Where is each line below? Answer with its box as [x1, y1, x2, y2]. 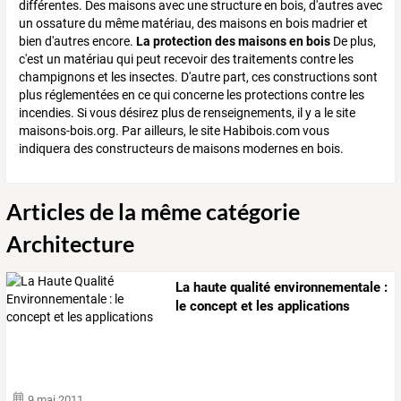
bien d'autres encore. [19, 34, 136, 49]
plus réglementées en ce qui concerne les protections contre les [19, 88, 364, 103]
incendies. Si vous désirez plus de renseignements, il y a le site [19, 106, 355, 121]
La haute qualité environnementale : [175, 279, 388, 296]
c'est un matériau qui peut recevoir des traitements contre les [19, 52, 354, 67]
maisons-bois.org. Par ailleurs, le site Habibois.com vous [19, 124, 329, 139]
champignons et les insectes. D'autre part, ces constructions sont [19, 70, 378, 85]
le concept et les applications [175, 298, 351, 315]
